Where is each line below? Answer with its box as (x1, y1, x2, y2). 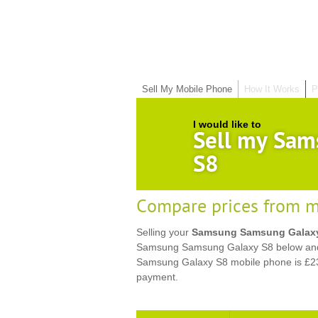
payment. (136, 271, 178, 283)
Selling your (136, 226, 192, 238)
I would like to (193, 119, 261, 130)
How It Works (244, 84, 300, 94)
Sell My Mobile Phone (142, 84, 232, 94)
